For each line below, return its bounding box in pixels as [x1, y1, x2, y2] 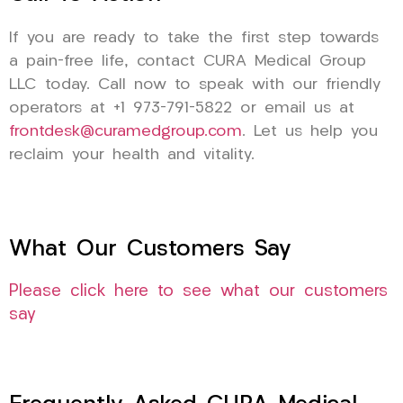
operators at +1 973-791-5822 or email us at [9, 100, 354, 116]
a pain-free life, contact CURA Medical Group [9, 53, 366, 69]
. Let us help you [242, 123, 378, 139]
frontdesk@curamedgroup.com [9, 123, 242, 139]
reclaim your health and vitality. [9, 147, 255, 163]
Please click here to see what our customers [9, 283, 388, 301]
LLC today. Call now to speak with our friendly [9, 76, 381, 93]
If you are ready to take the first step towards [9, 30, 379, 46]
